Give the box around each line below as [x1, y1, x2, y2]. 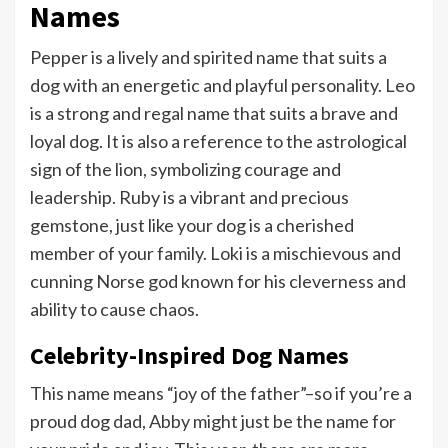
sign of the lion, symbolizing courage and [30, 158, 341, 181]
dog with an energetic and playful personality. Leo [30, 74, 415, 97]
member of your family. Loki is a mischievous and [30, 242, 401, 265]
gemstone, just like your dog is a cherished [30, 214, 354, 237]
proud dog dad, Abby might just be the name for [30, 410, 396, 433]
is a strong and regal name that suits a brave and [30, 102, 398, 125]
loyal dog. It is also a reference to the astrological [30, 130, 407, 153]
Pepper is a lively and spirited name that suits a [30, 46, 387, 69]
